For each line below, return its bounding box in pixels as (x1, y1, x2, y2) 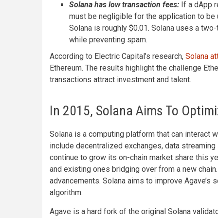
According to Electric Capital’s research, (50, 52, 185, 61)
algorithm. (50, 188, 83, 197)
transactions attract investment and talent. (50, 75, 191, 84)
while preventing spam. (69, 35, 147, 44)
